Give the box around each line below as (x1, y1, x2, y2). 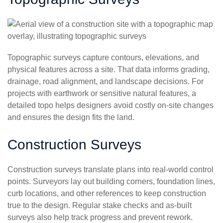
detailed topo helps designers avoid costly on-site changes (7, 101, 214, 110)
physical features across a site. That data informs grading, (7, 65, 210, 74)
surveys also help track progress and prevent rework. (7, 213, 193, 222)
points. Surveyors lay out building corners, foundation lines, (7, 177, 215, 186)
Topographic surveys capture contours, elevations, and (7, 53, 199, 62)
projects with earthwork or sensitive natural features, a (7, 89, 196, 98)
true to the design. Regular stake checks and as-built (7, 201, 192, 210)
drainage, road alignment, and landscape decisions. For (7, 77, 204, 86)
